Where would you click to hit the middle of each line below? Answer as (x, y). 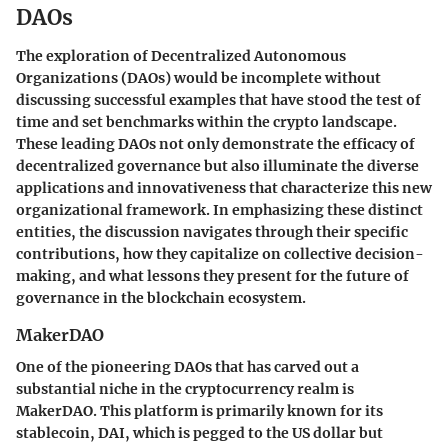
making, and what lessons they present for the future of (212, 275)
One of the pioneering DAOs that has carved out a (187, 366)
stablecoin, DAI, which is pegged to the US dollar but (199, 432)
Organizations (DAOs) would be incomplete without (198, 77)
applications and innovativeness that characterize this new (224, 187)
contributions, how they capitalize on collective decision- (220, 253)
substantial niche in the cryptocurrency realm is (185, 388)
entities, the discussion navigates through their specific (212, 231)
